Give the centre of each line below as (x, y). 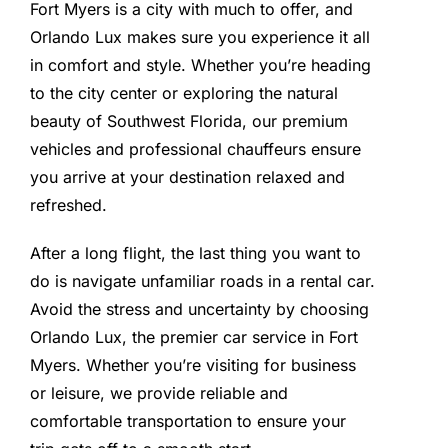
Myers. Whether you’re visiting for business (192, 365)
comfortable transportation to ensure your (187, 421)
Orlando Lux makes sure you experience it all (199, 37)
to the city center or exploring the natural (183, 93)
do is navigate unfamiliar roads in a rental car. (202, 281)
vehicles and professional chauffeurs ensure (195, 149)
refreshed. (68, 205)
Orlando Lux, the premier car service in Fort (193, 337)
